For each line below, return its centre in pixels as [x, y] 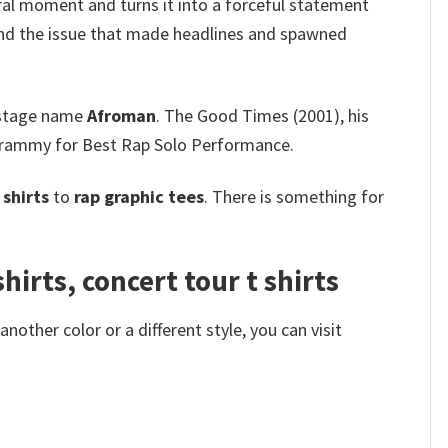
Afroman [121, 115]
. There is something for [294, 196]
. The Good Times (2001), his [262, 115]
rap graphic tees [139, 196]
